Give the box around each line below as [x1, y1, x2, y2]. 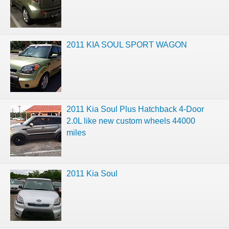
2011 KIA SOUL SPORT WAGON [66, 40, 187, 49]
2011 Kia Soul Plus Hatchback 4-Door [66, 104, 204, 113]
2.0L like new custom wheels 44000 [66, 116, 195, 125]
